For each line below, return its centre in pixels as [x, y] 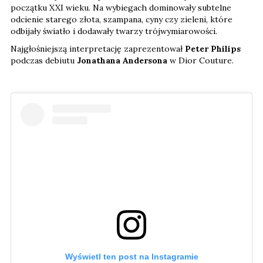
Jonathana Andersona [122, 60]
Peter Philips [213, 48]
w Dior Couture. [200, 60]
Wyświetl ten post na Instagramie [131, 257]
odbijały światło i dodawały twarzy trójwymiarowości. [114, 31]
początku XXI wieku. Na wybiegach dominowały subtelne [121, 7]
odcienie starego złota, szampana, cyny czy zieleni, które [122, 19]
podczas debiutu [44, 60]
